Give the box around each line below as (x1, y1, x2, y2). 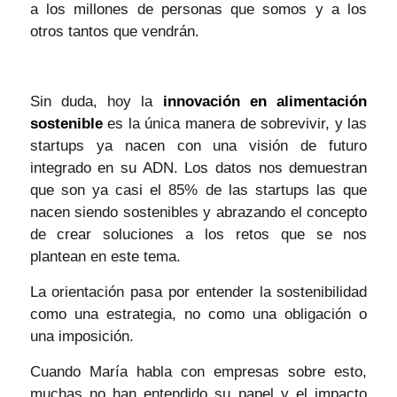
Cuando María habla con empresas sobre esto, (29, 362, 368, 380)
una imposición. (29, 326, 134, 345)
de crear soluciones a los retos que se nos (29, 225, 368, 244)
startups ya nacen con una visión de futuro (29, 136, 368, 155)
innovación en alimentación (162, 92, 368, 111)
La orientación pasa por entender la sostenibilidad (29, 282, 368, 300)
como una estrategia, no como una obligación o (29, 304, 368, 323)
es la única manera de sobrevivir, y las (102, 114, 368, 133)
